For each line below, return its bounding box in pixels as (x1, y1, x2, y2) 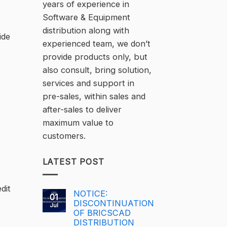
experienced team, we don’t (42, 39, 150, 49)
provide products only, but (42, 52, 147, 62)
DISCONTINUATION (73, 198, 154, 208)
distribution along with (42, 25, 129, 36)
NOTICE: (73, 188, 107, 199)
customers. (42, 131, 86, 141)
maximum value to (42, 118, 113, 128)
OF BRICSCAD (73, 207, 131, 218)
